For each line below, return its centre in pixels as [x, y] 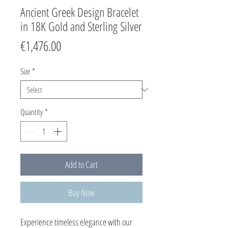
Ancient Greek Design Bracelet [79, 12]
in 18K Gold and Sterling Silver [81, 26]
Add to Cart [81, 164]
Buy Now [81, 192]
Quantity [32, 112]
